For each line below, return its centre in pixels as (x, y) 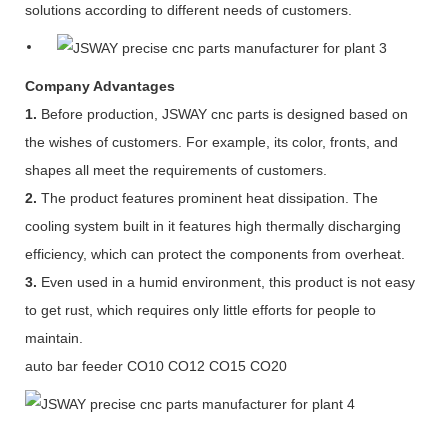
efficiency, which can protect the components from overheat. (215, 253)
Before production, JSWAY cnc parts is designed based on (222, 113)
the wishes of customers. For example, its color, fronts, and (211, 141)
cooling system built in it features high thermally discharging (213, 225)
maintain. (54, 337)
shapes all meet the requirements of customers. (176, 169)
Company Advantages (100, 85)
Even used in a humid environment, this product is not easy (226, 281)
